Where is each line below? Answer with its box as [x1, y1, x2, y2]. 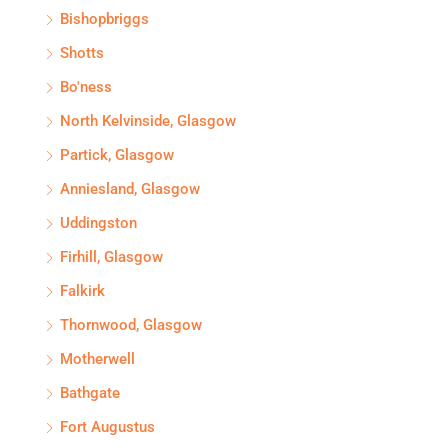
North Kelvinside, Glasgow [60, 112, 236, 130]
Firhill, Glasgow [60, 248, 163, 266]
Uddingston [60, 214, 137, 232]
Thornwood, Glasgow [60, 316, 202, 334]
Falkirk [60, 282, 105, 300]
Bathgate [60, 384, 120, 402]
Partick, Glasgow [60, 146, 174, 164]
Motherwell [60, 350, 135, 368]
